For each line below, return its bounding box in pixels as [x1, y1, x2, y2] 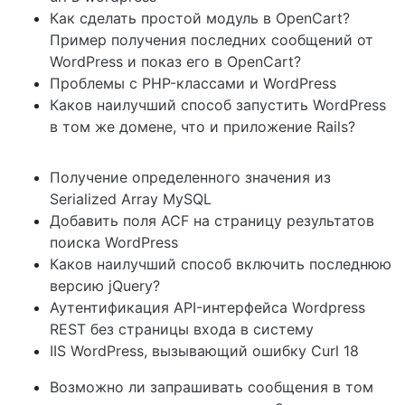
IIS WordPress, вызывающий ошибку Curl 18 [50, 342, 359, 360]
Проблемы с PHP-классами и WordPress [50, 74, 336, 92]
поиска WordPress [50, 233, 178, 251]
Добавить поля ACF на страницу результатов [50, 212, 374, 230]
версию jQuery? [50, 277, 160, 295]
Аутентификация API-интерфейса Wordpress [50, 298, 365, 316]
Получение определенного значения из [50, 168, 331, 186]
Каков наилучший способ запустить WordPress [50, 96, 386, 114]
